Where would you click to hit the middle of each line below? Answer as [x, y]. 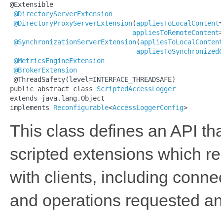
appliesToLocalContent [178, 23]
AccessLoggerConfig [148, 107]
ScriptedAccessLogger [136, 89]
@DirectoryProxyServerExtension [73, 23]
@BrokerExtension [45, 70]
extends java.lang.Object [57, 98]
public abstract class [53, 89]
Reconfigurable [81, 107]
